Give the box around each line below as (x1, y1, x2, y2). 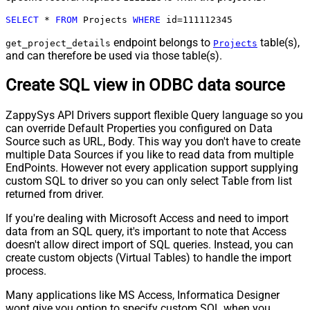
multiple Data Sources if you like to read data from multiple (6, 148, 293, 162)
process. (6, 264, 46, 278)
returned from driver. (6, 188, 104, 201)
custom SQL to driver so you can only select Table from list (6, 174, 292, 188)
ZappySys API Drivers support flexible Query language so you (6, 109, 303, 122)
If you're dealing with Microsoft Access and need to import (6, 212, 289, 226)
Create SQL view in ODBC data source (6, 75, 285, 95)
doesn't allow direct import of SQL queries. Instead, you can (6, 238, 293, 252)
